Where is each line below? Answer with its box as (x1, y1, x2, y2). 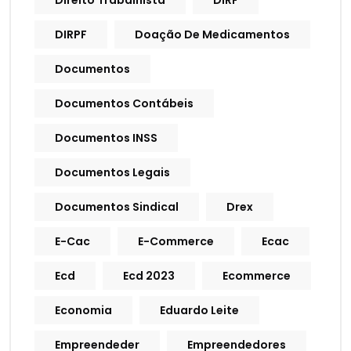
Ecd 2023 (123, 268, 175, 284)
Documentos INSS (55, 130, 157, 147)
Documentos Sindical (55, 199, 179, 215)
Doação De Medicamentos (135, 27, 290, 43)
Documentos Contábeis (55, 96, 194, 112)
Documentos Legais (55, 165, 170, 181)
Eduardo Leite (160, 302, 239, 319)
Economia (55, 302, 112, 319)
